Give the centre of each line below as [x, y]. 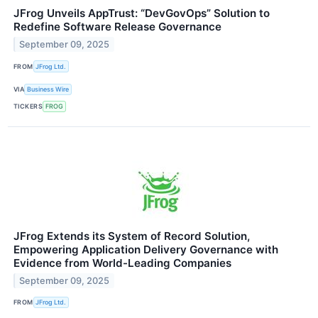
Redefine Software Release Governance [117, 27]
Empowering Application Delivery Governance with [146, 249]
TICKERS [28, 106]
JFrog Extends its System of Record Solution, [132, 236]
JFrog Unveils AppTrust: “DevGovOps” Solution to [142, 13]
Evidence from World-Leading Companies [122, 263]
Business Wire [48, 89]
